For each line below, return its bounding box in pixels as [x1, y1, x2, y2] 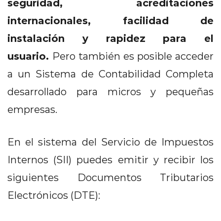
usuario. [7, 49, 52, 62]
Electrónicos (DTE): [7, 188, 105, 201]
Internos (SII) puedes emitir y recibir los [7, 153, 214, 166]
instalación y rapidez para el [7, 31, 214, 44]
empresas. [7, 103, 57, 115]
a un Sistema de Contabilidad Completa [7, 67, 214, 80]
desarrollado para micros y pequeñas [7, 85, 214, 98]
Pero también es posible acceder [52, 49, 214, 62]
